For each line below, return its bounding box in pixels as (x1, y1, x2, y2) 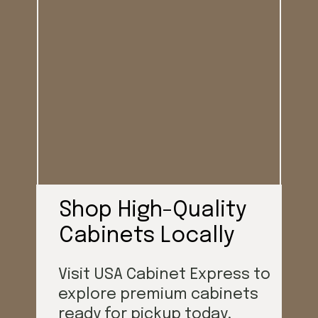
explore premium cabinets (57, 287, 258, 303)
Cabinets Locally (58, 225, 235, 248)
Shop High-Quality (58, 199, 247, 222)
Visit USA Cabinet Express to (57, 267, 270, 283)
